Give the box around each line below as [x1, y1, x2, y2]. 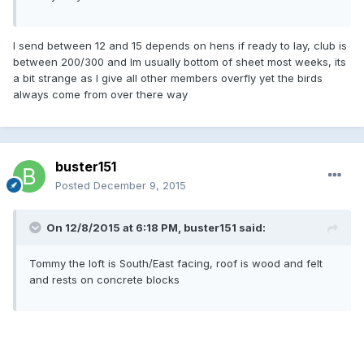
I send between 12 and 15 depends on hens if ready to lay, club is [13, 38, 347, 52]
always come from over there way [13, 87, 188, 101]
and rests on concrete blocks [29, 272, 180, 286]
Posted [55, 178, 93, 192]
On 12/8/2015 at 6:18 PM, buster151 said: [46, 220, 266, 234]
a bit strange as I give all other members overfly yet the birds [13, 71, 323, 84]
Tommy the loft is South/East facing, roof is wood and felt [29, 256, 323, 270]
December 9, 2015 [93, 178, 186, 192]
